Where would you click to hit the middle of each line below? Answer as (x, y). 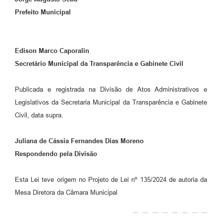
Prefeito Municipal (43, 12)
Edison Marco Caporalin (52, 51)
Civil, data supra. (39, 115)
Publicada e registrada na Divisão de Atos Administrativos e (111, 90)
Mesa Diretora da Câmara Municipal (66, 193)
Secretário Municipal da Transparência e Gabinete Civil (99, 64)
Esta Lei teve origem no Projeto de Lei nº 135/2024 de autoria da (111, 180)
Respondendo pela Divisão (56, 154)
